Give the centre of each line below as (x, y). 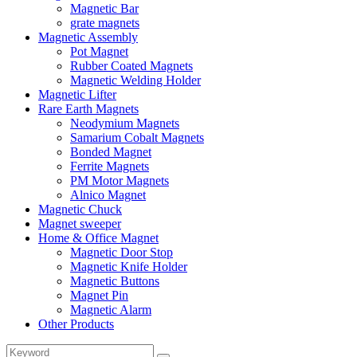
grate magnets (105, 23)
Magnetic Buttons (115, 281)
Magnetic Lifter (77, 94)
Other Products (76, 324)
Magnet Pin (99, 295)
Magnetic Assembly (88, 37)
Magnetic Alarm (111, 310)
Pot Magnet (99, 51)
